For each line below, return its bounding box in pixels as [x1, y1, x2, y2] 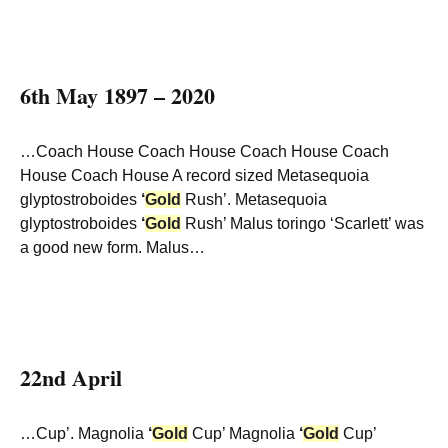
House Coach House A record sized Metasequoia [20, 167, 369, 184]
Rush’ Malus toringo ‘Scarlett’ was [181, 215, 424, 232]
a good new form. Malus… [20, 239, 205, 256]
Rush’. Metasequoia [181, 191, 327, 208]
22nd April [20, 361, 122, 394]
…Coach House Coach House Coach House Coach [20, 143, 389, 160]
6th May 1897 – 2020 [20, 79, 215, 112]
